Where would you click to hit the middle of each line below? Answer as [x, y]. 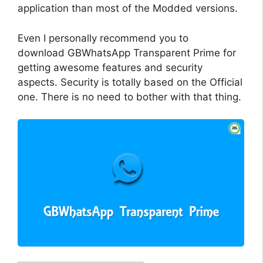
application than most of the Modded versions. [128, 8]
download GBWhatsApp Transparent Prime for [127, 53]
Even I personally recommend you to [103, 38]
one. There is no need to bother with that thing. [129, 97]
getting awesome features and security [110, 67]
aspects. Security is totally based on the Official [130, 82]
